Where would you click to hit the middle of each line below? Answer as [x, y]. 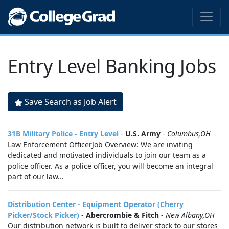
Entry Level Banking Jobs [112, 66]
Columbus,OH [189, 134]
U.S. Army [143, 134]
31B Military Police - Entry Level [63, 134]
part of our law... [36, 177]
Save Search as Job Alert [71, 102]
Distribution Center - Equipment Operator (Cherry [96, 204]
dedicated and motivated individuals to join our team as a [107, 155]
